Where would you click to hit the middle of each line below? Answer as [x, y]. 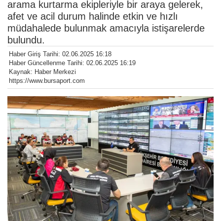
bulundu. [26, 40]
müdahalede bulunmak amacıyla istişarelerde [106, 28]
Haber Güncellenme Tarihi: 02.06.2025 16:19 [72, 63]
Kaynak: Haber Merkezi [42, 72]
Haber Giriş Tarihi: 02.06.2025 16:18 [60, 54]
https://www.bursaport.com [47, 81]
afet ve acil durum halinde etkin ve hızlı [93, 17]
